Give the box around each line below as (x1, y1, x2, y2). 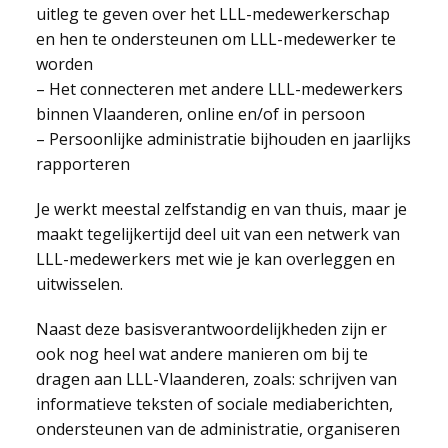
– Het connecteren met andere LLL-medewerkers (35, 78, 403, 100)
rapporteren (35, 153, 130, 175)
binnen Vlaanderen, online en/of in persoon (35, 103, 365, 125)
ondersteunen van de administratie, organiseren (35, 418, 400, 440)
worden (35, 53, 93, 75)
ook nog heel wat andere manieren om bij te (35, 343, 368, 365)
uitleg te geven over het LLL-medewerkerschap (35, 3, 390, 25)
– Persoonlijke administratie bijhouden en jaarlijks (35, 128, 411, 150)
